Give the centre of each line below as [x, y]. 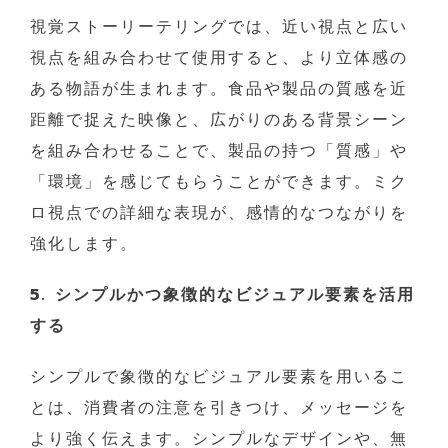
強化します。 [84, 243]
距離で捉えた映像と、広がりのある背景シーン [219, 119]
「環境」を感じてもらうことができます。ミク [219, 181]
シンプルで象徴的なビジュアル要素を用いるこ [219, 376]
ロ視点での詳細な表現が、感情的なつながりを [219, 212]
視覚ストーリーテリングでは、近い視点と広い [219, 26]
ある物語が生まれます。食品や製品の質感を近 [219, 88]
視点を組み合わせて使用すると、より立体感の [219, 57]
